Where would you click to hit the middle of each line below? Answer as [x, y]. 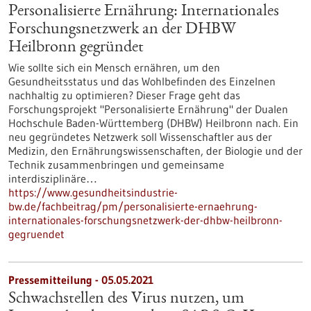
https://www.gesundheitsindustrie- [93, 192]
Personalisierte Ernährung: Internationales [144, 12]
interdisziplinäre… [53, 178]
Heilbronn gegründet [76, 48]
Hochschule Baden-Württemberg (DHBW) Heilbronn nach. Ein [153, 123]
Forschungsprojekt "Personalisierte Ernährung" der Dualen [148, 109]
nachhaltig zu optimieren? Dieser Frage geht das [124, 95]
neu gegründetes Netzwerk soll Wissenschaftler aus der [140, 137]
